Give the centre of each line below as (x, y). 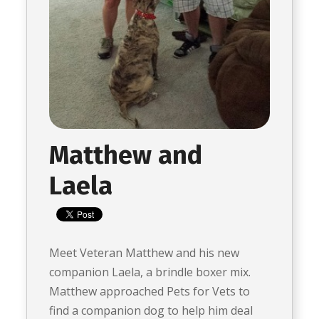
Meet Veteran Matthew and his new (145, 253)
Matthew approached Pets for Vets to (150, 292)
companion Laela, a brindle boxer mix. (150, 272)
